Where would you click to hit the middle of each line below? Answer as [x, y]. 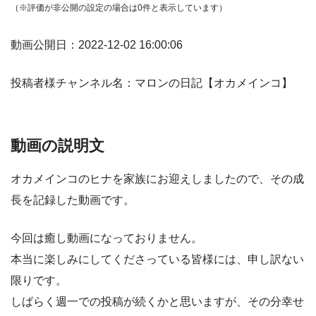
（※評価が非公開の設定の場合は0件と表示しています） [119, 7]
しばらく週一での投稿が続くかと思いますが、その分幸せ [157, 302]
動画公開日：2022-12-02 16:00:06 [97, 44]
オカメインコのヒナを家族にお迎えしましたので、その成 [157, 179]
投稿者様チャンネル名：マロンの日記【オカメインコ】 [152, 83]
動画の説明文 [57, 145]
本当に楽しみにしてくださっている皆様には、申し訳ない [157, 260]
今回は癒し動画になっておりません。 [107, 238]
